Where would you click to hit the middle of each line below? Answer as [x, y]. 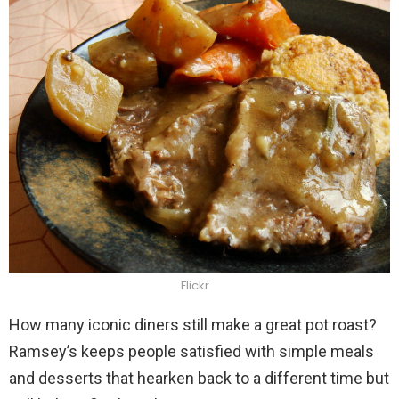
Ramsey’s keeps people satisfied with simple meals [191, 351]
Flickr [195, 285]
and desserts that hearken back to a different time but [199, 378]
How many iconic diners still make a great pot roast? [193, 324]
